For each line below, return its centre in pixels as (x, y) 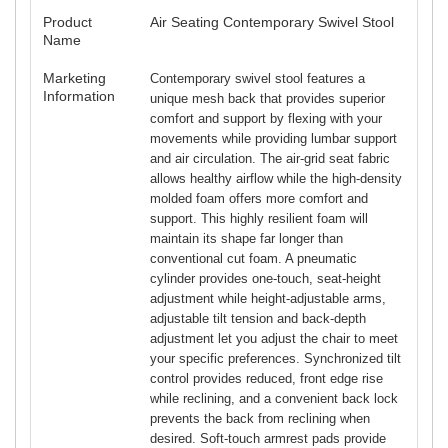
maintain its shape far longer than (246, 238)
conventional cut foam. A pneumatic (253, 258)
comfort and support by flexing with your (266, 118)
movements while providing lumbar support (273, 138)
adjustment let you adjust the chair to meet (274, 338)
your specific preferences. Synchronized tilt (275, 358)
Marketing (74, 77)
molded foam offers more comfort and (259, 198)
